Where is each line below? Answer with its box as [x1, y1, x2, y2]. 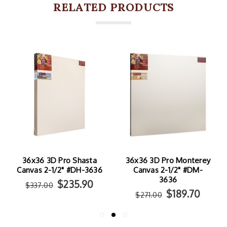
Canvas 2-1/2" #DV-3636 [125, 165, 211, 175]
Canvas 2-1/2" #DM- [25, 165, 94, 175]
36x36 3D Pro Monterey [17, 156, 102, 166]
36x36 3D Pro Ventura [129, 156, 207, 166]
